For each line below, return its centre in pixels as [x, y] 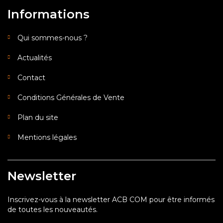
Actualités [35, 58]
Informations [49, 14]
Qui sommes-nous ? [53, 38]
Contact [31, 78]
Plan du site [38, 117]
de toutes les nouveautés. [53, 210]
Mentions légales [47, 137]
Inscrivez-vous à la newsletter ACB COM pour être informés [111, 200]
